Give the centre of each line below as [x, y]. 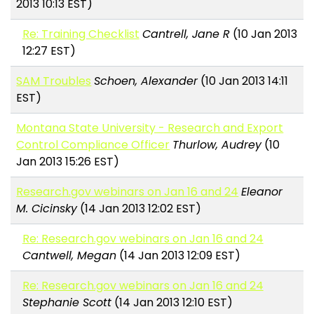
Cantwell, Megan [69, 256]
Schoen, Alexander [146, 81]
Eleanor [262, 192]
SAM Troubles [54, 81]
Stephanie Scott [67, 303]
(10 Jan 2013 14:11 [243, 81]
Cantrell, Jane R [186, 34]
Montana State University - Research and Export [150, 128]
